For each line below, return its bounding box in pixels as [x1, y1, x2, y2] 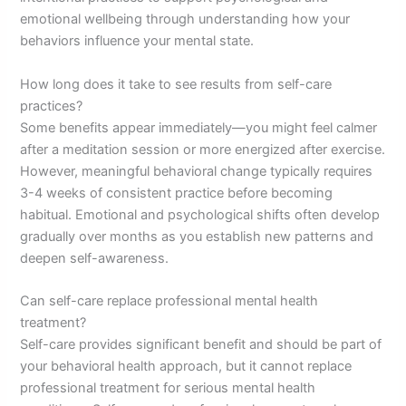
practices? [20, 97, 83, 114]
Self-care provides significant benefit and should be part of [20, 336, 382, 353]
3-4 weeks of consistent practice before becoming [20, 184, 333, 201]
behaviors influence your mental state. [20, 33, 255, 50]
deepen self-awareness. [20, 249, 169, 266]
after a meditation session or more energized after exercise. [20, 140, 386, 158]
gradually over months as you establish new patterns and [20, 227, 374, 245]
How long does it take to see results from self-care [20, 75, 333, 92]
